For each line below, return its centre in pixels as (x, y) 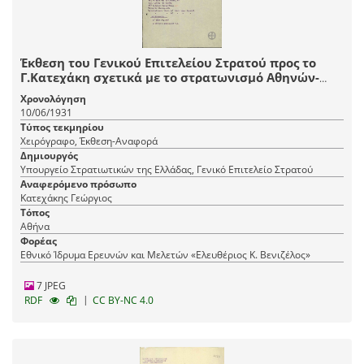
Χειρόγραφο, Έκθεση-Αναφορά (89, 141)
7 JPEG (50, 285)
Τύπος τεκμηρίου (62, 127)
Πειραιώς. (50, 91)
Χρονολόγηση (53, 98)
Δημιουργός (49, 155)
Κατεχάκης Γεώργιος (66, 197)
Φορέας (39, 240)
